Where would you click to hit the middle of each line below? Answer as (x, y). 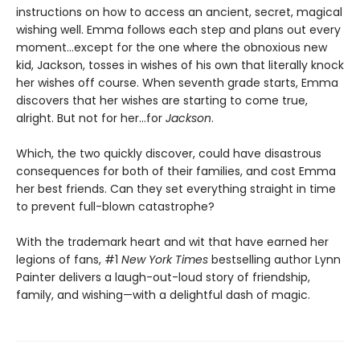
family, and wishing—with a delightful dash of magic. (163, 295)
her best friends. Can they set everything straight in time (176, 188)
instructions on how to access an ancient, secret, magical (179, 12)
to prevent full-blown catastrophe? (115, 206)
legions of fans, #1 (69, 259)
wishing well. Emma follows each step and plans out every (178, 29)
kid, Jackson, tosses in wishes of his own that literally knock (180, 65)
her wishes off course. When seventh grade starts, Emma (177, 82)
